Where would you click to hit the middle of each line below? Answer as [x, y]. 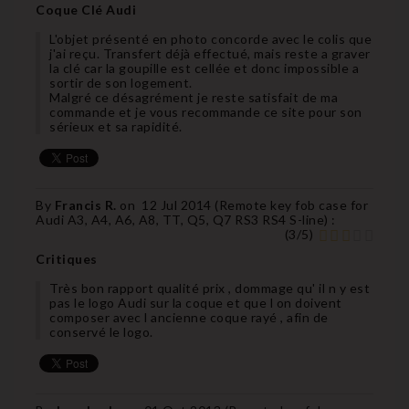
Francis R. [87, 204]
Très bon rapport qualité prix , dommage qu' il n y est [210, 288]
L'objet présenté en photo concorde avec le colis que [210, 38]
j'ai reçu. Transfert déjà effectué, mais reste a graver [210, 53]
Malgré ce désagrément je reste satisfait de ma [194, 97]
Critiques [67, 258]
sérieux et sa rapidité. [116, 126]
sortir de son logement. [121, 82]
